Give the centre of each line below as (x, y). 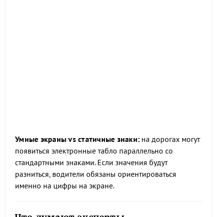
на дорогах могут (170, 139)
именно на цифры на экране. (65, 186)
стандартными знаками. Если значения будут (91, 162)
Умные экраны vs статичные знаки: (77, 139)
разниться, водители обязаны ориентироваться (96, 174)
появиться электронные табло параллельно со (94, 151)
